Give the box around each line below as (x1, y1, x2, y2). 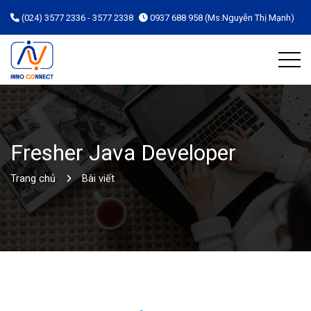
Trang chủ (10, 172, 56, 185)
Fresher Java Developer (10, 139, 236, 166)
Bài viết (82, 172, 115, 185)
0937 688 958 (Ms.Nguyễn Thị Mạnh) (148, 12, 294, 23)
